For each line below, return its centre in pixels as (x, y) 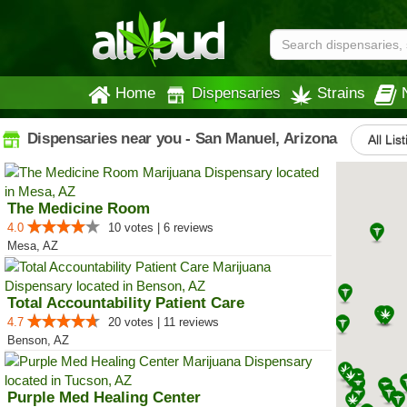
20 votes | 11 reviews (164, 322)
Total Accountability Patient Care (126, 303)
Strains (341, 93)
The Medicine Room (79, 208)
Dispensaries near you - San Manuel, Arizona (180, 138)
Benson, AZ (38, 340)
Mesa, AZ (33, 246)
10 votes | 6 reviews (161, 228)
